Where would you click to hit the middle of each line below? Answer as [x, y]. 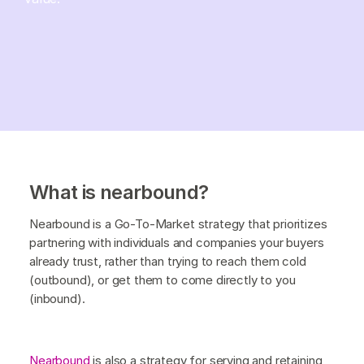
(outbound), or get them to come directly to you [162, 279]
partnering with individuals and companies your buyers [177, 242]
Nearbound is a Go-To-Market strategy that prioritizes [178, 223]
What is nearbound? [119, 192]
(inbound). [57, 298]
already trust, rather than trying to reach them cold [168, 261]
